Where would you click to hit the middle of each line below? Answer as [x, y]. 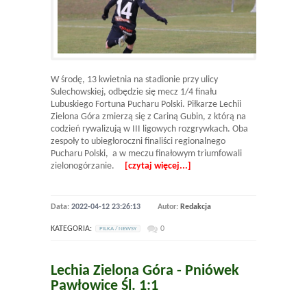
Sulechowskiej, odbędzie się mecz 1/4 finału [134, 93]
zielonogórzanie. [88, 167]
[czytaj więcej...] [158, 167]
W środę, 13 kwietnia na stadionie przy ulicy [134, 80]
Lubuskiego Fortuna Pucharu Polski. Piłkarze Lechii [146, 105]
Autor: [169, 207]
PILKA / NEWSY [118, 229]
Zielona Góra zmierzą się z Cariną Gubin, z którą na [148, 117]
